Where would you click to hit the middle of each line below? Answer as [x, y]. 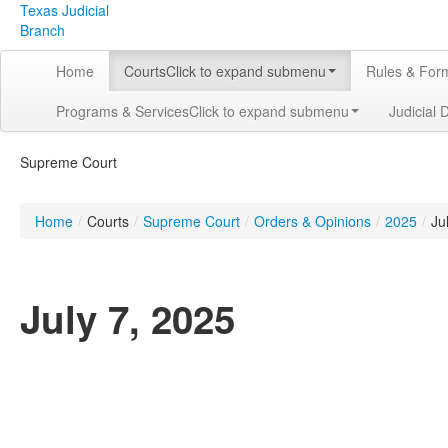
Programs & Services [122, 111]
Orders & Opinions [312, 221]
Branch [42, 30]
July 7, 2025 [127, 318]
